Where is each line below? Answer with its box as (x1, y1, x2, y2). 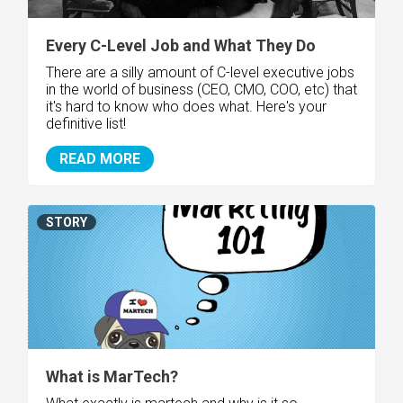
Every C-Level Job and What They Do (46, 35, 316, 55)
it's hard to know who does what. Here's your (46, 97, 327, 115)
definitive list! (46, 114, 126, 132)
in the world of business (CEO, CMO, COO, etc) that (46, 80, 357, 98)
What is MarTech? (46, 366, 178, 386)
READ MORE (59, 149, 140, 167)
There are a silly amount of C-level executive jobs (46, 63, 354, 81)
